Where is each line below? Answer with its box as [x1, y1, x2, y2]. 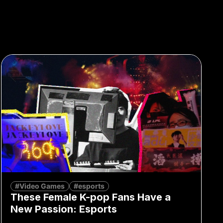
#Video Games [14, 181, 65, 190]
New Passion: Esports [10, 203, 117, 215]
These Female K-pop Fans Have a [10, 191, 171, 203]
